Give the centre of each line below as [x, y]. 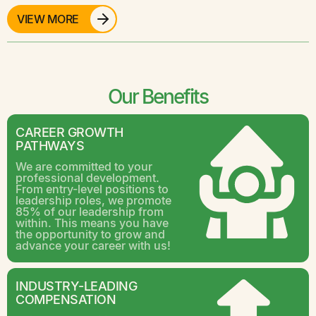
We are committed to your [84, 166]
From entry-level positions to [92, 188]
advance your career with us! [93, 245]
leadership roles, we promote [93, 200]
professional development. [87, 177]
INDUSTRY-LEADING [76, 285]
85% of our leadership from [90, 211]
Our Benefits [158, 96]
